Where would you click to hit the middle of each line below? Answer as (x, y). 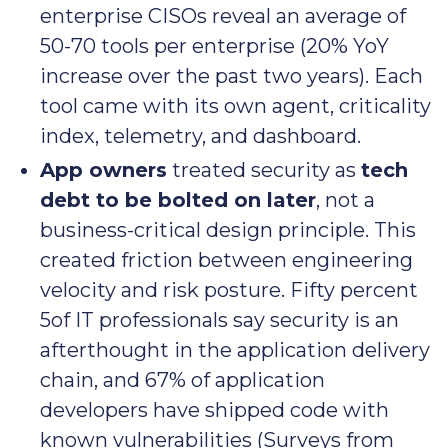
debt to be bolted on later (178, 200)
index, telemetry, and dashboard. (200, 136)
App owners (103, 170)
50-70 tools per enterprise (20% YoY (214, 46)
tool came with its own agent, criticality (235, 106)
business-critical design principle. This (228, 230)
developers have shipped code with (214, 410)
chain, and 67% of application (182, 380)
